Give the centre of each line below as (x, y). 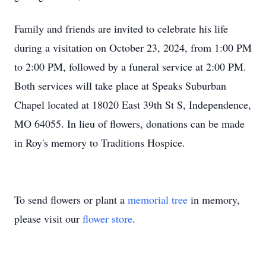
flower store (107, 218)
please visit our (48, 218)
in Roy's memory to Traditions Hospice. (102, 142)
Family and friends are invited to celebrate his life (121, 28)
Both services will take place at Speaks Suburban (120, 85)
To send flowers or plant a (71, 199)
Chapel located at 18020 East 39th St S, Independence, (133, 104)
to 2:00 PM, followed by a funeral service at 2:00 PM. (130, 66)
